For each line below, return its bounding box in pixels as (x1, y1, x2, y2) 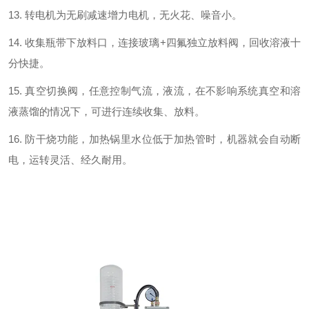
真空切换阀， (25, 85, 89, 97)
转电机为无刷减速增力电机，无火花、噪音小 (25, 9, 232, 21)
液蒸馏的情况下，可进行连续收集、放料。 (8, 106, 205, 117)
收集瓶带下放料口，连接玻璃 (25, 37, 160, 48)
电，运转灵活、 (8, 154, 81, 166)
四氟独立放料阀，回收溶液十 (166, 37, 301, 48)
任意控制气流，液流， (88, 85, 195, 97)
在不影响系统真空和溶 (195, 85, 301, 97)
